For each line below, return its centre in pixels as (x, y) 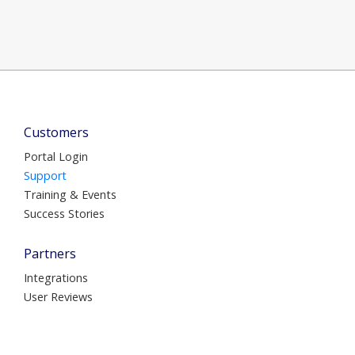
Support (45, 175)
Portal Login (56, 156)
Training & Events (70, 194)
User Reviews (58, 296)
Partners (50, 253)
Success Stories (64, 213)
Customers (56, 132)
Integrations (56, 277)
